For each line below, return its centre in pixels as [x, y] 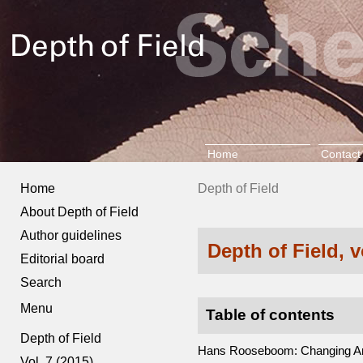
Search [41, 282]
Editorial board [63, 259]
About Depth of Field [80, 212]
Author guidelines [71, 235]
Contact [340, 154]
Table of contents [270, 315]
